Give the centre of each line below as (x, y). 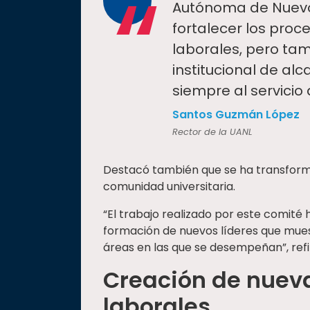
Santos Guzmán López (236, 115)
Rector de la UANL (212, 132)
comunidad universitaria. (169, 187)
